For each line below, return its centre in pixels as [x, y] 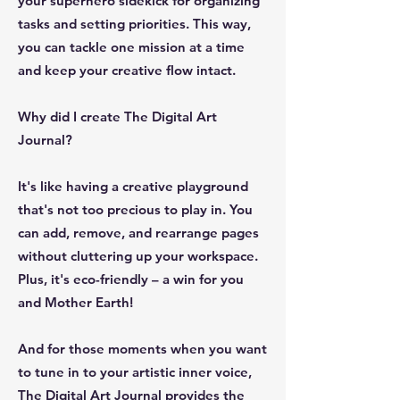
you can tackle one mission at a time [131, 46]
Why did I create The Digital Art [117, 116]
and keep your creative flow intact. [127, 70]
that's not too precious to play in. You [135, 209]
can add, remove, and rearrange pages [138, 232]
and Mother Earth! [75, 302]
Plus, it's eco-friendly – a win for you [131, 279]
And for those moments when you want [142, 348]
